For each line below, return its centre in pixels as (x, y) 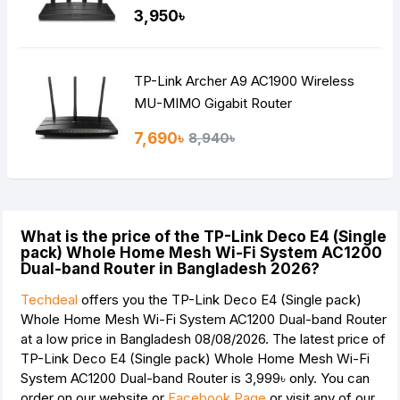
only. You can (328, 379)
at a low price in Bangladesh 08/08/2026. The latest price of (203, 339)
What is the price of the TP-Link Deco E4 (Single (204, 237)
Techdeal (49, 300)
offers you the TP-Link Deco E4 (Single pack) (220, 300)
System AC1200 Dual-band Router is (133, 379)
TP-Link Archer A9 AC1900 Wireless (245, 81)
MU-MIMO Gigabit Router (213, 104)
